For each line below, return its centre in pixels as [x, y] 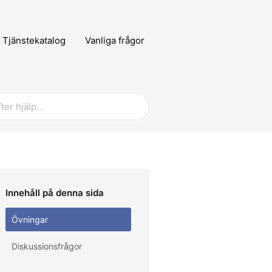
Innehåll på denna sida [55, 193]
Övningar [30, 219]
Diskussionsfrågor [47, 246]
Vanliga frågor [115, 40]
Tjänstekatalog [34, 40]
